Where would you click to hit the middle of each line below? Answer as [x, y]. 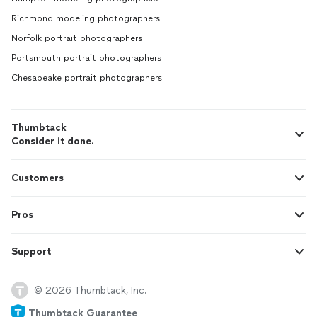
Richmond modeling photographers [86, 19]
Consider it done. [53, 142]
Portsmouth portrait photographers [86, 58]
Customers [38, 178]
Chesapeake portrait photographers [87, 78]
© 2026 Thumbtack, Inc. [91, 290]
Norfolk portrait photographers [77, 39]
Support [31, 252]
